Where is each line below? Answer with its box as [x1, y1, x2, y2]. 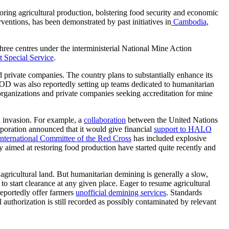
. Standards [166, 188, 202, 197]
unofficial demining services [76, 188, 166, 197]
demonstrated [62, 17, 105, 27]
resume [149, 179, 172, 188]
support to [154, 125, 188, 134]
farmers [48, 188, 76, 197]
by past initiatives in [105, 17, 171, 27]
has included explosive [131, 134, 207, 143]
